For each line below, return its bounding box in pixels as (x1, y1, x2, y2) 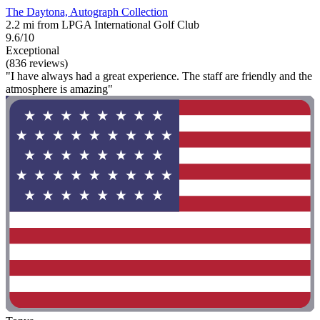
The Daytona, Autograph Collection (6, 6, 168, 19)
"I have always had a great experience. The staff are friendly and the (6, 70, 312, 83)
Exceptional (6, 44, 59, 57)
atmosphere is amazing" (6, 83, 113, 96)
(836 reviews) (6, 57, 68, 70)
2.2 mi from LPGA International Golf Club (6, 19, 199, 31)
